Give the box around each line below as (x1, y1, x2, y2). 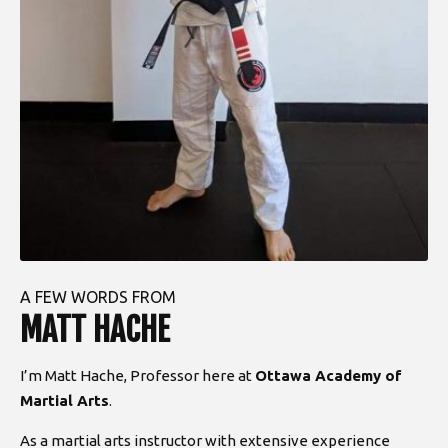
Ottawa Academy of (255, 366, 402, 384)
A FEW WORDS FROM (20, 287, 176, 306)
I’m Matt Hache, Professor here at (20, 366, 255, 384)
